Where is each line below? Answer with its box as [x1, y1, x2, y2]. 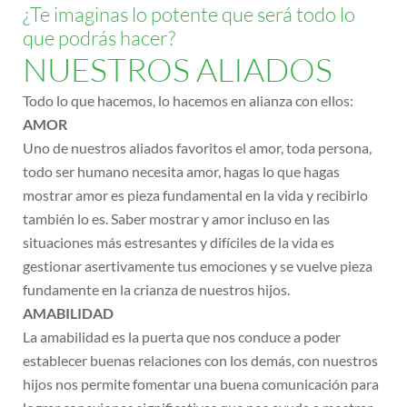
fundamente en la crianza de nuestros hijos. [23, 281, 290, 299]
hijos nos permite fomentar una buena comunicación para [23, 375, 379, 393]
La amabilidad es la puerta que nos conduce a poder [23, 328, 341, 346]
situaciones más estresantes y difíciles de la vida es [23, 233, 334, 252]
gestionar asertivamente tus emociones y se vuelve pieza [23, 257, 372, 275]
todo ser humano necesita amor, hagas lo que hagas [23, 163, 340, 181]
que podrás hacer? [23, 25, 175, 51]
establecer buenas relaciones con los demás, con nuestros [23, 352, 378, 370]
